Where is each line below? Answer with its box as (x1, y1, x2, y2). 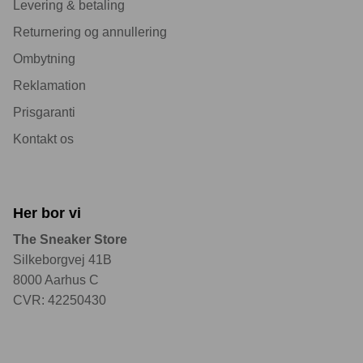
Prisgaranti (13, 105, 75, 119)
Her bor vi (13, 203, 81, 221)
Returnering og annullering (13, 24, 167, 39)
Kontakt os (13, 131, 74, 146)
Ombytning (13, 51, 75, 66)
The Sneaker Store (13, 232, 127, 246)
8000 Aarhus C (13, 272, 99, 287)
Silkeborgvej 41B (13, 252, 112, 267)
